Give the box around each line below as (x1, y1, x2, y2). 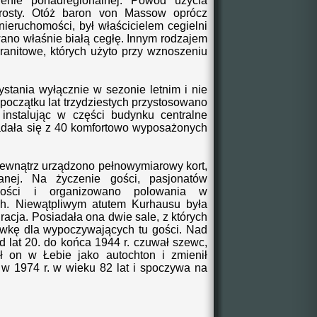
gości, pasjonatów (100, 173, 207, 185)
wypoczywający (43, 224, 123, 236)
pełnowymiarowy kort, (95, 160, 207, 172)
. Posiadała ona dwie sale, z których (25, 211, 208, 223)
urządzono (42, 160, 95, 172)
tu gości (134, 224, 180, 236)
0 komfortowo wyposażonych (60, 122, 207, 134)
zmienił (171, 249, 208, 261)
